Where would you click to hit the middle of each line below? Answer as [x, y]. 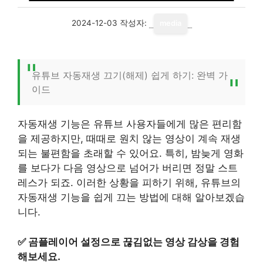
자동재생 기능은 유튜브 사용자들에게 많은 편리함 [130, 124]
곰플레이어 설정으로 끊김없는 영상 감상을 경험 [134, 242]
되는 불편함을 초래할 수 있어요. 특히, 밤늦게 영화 [131, 153]
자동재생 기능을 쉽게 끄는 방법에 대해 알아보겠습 [131, 197]
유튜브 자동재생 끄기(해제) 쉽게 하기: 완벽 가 [130, 75]
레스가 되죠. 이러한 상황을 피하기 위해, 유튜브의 [129, 183]
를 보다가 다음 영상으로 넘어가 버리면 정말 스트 [128, 168]
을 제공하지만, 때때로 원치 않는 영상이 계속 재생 [129, 139]
